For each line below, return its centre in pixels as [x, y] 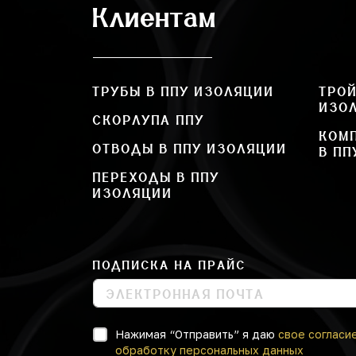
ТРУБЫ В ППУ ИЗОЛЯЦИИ [184, 91]
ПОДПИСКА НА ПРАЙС [170, 265]
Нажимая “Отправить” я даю [197, 334]
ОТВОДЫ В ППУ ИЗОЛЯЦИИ [190, 149]
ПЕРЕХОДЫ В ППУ [157, 177]
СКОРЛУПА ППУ [149, 120]
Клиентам [155, 17]
